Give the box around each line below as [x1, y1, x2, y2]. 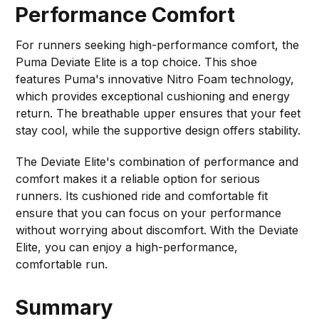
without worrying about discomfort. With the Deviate [16, 222, 299, 237]
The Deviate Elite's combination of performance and [16, 154, 299, 169]
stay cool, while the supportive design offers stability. [16, 122, 301, 137]
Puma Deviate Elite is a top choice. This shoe [16, 54, 258, 69]
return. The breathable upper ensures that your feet [16, 105, 301, 120]
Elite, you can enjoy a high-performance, [16, 239, 239, 254]
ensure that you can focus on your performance [16, 205, 282, 220]
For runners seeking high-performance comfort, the [16, 37, 300, 52]
